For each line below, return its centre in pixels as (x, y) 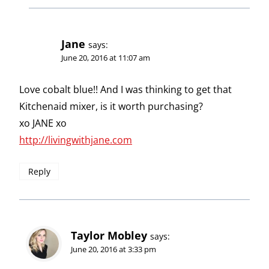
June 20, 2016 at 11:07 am (106, 57)
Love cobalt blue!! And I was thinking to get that (125, 90)
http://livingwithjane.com (76, 140)
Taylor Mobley (109, 235)
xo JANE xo (43, 123)
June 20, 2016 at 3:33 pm (113, 249)
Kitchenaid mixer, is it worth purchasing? (111, 107)
